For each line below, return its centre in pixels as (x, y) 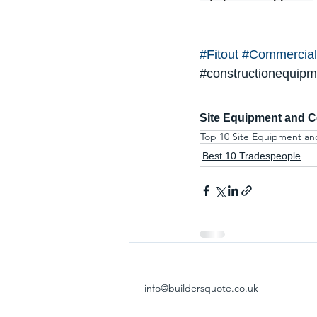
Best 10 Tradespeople (252, 156)
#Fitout (219, 55)
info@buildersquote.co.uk (201, 288)
